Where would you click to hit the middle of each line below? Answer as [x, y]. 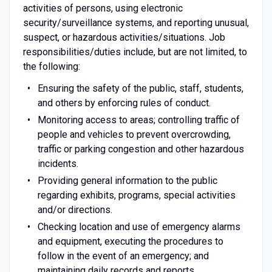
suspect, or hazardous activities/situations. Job [124, 37]
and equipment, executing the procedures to [130, 241]
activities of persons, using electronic [103, 8]
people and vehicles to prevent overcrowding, [134, 134]
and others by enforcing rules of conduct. [124, 103]
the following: [51, 66]
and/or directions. [75, 209]
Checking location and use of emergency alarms [139, 226]
